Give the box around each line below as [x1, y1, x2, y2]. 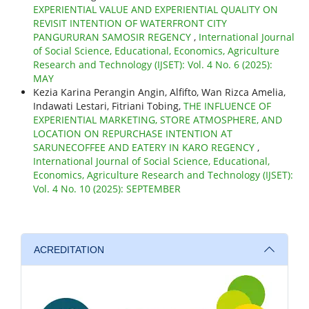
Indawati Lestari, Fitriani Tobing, [32, 99, 183, 113]
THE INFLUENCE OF [183, 99, 271, 113]
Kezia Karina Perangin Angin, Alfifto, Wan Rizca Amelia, [32, 86, 286, 99]
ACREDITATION [33, 243, 104, 255]
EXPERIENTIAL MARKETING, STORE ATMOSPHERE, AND [32, 113, 282, 127]
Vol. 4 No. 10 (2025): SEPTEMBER [32, 182, 181, 196]
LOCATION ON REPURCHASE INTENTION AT [32, 127, 232, 141]
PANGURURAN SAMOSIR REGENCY [32, 30, 194, 44]
